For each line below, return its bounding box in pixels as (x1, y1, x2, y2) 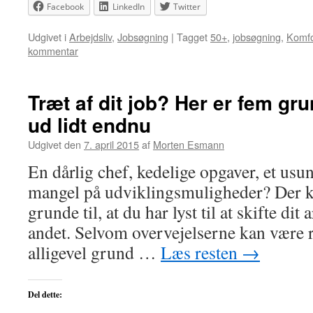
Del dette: (28, 289, 62, 300)
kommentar (28, 43, 78, 58)
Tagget (177, 29, 208, 44)
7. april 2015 (84, 137, 139, 152)
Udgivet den (28, 137, 81, 152)
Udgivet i (28, 29, 66, 44)
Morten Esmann (153, 137, 224, 152)
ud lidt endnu (28, 110, 151, 139)
